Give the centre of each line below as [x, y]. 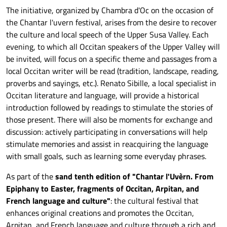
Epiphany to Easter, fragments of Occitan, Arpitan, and [103, 188]
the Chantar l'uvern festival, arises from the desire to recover [111, 22]
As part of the [31, 176]
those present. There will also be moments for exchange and [109, 119]
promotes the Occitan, [155, 213]
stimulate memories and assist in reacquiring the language [107, 144]
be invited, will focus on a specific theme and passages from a [111, 59]
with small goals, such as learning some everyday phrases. [106, 156]
